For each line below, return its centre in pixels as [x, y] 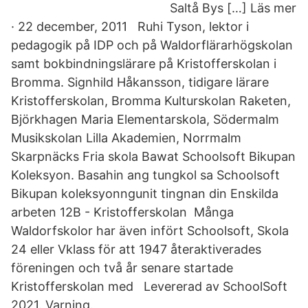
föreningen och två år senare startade [122, 268]
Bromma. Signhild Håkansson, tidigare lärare [142, 82]
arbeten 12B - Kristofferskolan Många [122, 212]
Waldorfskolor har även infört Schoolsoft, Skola [150, 231]
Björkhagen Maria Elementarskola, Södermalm [145, 119]
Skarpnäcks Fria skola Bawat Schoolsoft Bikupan [153, 156]
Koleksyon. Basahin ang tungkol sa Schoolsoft [145, 175]
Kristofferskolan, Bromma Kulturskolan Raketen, [151, 101]
